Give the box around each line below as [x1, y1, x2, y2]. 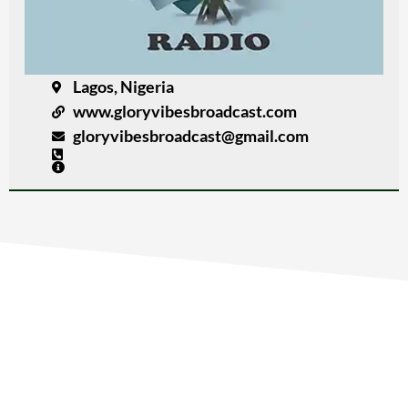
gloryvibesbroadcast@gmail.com [72, 126, 309, 147]
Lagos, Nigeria [72, 76, 174, 97]
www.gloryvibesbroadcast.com [72, 101, 297, 122]
